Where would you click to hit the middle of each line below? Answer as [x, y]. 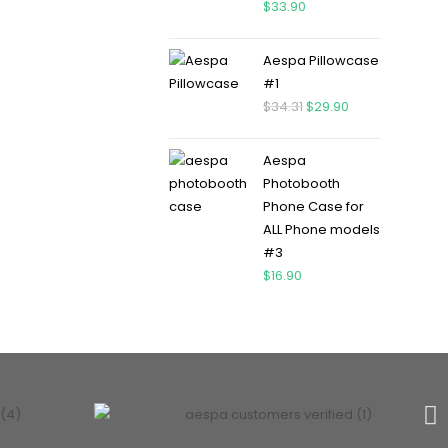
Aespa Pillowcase [320, 60]
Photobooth [301, 183]
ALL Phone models [321, 229]
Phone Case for [313, 206]
